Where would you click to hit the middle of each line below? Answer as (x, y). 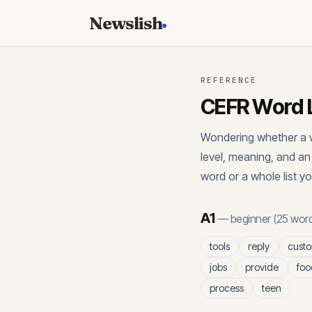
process (227, 288)
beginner (250, 219)
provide (262, 267)
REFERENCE (229, 80)
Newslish (126, 23)
